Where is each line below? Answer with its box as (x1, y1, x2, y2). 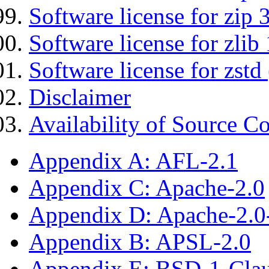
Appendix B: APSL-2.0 (29, 228, 251, 255)
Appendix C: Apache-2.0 (29, 174, 265, 201)
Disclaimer (29, 83, 131, 110)
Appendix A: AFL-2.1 (29, 147, 238, 174)
